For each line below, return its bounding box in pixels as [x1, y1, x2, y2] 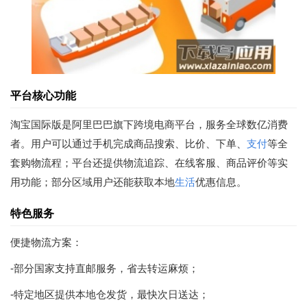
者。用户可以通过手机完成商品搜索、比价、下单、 [10, 138, 247, 150]
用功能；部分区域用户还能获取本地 [10, 176, 175, 188]
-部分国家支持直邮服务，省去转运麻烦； [10, 262, 199, 275]
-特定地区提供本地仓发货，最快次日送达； [10, 288, 209, 301]
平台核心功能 [10, 90, 76, 102]
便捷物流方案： [10, 236, 82, 249]
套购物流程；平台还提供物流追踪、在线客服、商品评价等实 [10, 157, 288, 169]
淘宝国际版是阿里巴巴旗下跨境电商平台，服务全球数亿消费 [10, 119, 288, 131]
